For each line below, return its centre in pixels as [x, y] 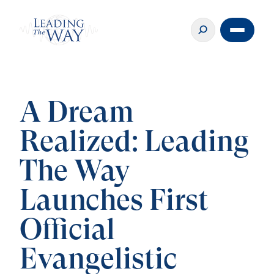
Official [67, 231]
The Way [75, 172]
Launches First [114, 202]
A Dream [77, 113]
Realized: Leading [134, 143]
